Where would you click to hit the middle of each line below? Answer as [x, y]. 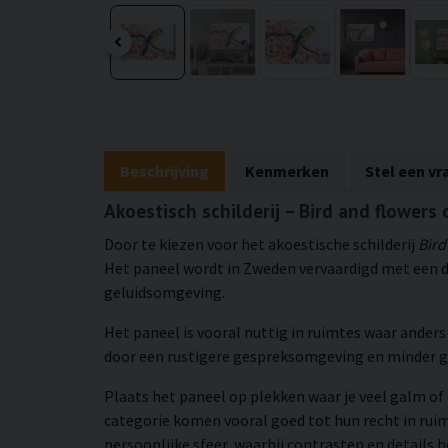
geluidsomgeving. [164, 291]
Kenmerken [287, 170]
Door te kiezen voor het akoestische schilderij [261, 243]
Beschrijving [164, 170]
